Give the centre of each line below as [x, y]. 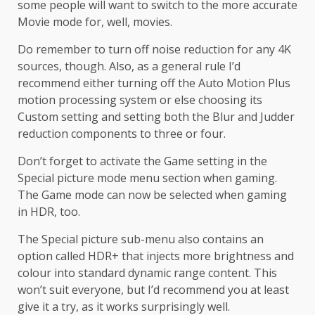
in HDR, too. [49, 212]
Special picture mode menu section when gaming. [147, 178]
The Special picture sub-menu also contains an [141, 239]
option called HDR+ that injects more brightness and [156, 256]
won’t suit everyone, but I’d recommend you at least [153, 290]
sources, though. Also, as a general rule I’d [129, 66]
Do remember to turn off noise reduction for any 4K [154, 50]
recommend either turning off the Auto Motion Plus [154, 83]
